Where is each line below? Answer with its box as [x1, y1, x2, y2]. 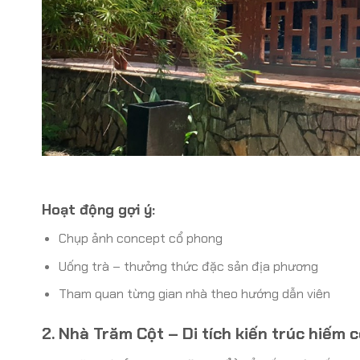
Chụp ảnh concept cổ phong [58, 230, 223, 247]
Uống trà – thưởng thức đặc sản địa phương [58, 257, 318, 275]
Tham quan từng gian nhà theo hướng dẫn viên [58, 285, 330, 303]
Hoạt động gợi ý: [42, 200, 155, 220]
